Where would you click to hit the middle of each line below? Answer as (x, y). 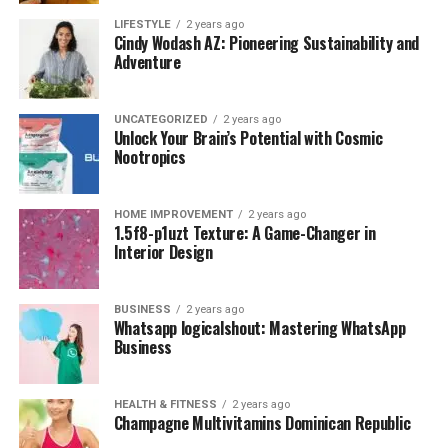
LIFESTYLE (142, 24)
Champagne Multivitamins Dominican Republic (262, 423)
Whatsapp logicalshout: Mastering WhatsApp (259, 328)
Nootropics (149, 157)
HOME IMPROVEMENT (173, 214)
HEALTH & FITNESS (165, 404)
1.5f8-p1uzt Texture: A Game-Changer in (244, 233)
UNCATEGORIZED (160, 119)
